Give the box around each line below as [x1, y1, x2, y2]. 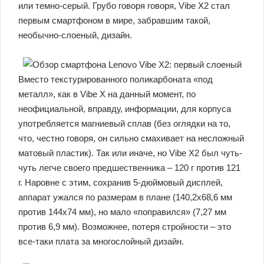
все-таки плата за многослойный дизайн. [18, 236, 184, 246]
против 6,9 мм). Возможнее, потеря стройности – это [18, 222, 231, 232]
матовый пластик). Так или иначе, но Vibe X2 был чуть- [18, 148, 242, 158]
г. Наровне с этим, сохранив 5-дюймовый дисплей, [18, 177, 223, 187]
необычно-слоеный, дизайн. [18, 30, 132, 40]
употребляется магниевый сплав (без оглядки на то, [18, 118, 230, 128]
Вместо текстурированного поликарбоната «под [18, 74, 213, 84]
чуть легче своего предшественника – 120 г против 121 [18, 163, 240, 173]
